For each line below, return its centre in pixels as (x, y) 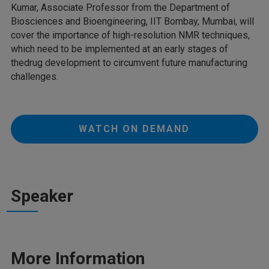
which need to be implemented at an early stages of (119, 49)
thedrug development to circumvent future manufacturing (129, 63)
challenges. (35, 77)
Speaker (42, 196)
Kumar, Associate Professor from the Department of (120, 8)
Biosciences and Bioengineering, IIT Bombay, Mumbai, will (132, 21)
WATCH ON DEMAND (134, 129)
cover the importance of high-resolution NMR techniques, (130, 35)
